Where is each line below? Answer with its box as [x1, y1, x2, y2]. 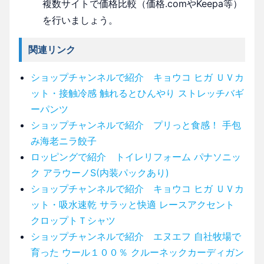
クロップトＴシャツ [31, 214, 115, 226]
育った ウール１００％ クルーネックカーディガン [31, 246, 244, 258]
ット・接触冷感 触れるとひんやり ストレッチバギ [31, 87, 244, 99]
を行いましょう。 [42, 14, 118, 26]
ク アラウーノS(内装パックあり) [31, 166, 169, 179]
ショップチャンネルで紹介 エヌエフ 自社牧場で [31, 230, 241, 242]
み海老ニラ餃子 [31, 134, 97, 147]
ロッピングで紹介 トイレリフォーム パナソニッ [31, 150, 241, 163]
